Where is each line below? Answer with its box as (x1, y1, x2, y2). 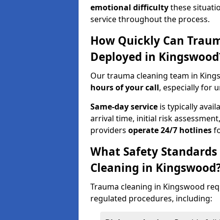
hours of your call (90, 82, 159, 93)
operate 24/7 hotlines (128, 125, 212, 136)
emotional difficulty (90, 2, 168, 13)
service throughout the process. (90, 14, 210, 25)
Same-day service (90, 101, 158, 112)
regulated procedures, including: (90, 193, 212, 204)
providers (90, 125, 128, 136)
